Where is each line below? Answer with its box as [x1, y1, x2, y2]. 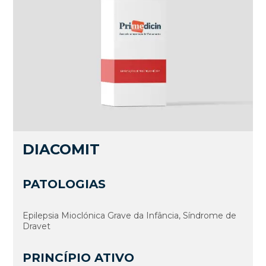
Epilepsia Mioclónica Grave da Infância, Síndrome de [23, 210, 237, 221]
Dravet [23, 221, 51, 232]
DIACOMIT [23, 141, 100, 159]
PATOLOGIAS [23, 177, 106, 192]
